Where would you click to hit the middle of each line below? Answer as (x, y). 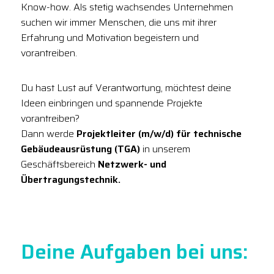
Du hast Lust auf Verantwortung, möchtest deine (126, 88)
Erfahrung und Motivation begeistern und (110, 38)
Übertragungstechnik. (71, 180)
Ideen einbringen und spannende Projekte (112, 103)
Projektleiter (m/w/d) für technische (159, 134)
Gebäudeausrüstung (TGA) (80, 149)
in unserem (165, 149)
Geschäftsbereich (59, 165)
